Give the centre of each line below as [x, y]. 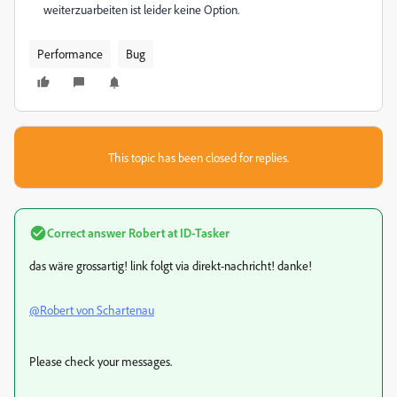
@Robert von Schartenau [92, 310]
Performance [70, 54]
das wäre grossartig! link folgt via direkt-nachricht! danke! [171, 265]
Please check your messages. [101, 361]
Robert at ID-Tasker [178, 233]
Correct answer [86, 233]
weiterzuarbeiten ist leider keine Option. [141, 9]
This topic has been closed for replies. [198, 157]
